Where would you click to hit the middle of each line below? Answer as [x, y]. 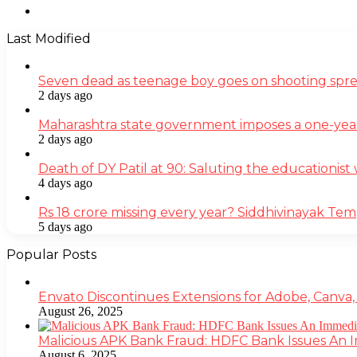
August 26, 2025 [80, 311]
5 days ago [65, 226]
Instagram [62, 10]
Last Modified [49, 38]
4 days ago [65, 182]
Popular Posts [51, 254]
